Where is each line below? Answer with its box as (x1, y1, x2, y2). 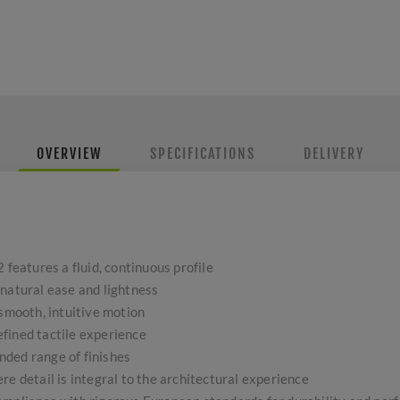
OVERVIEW (36, 145, 102, 162)
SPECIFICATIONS (149, 145, 255, 162)
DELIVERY (303, 145, 364, 162)
